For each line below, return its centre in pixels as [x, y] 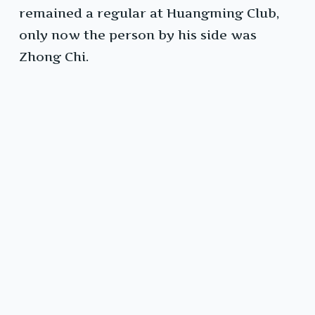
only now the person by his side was [138, 35]
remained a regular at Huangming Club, [149, 13]
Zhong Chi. [54, 57]
